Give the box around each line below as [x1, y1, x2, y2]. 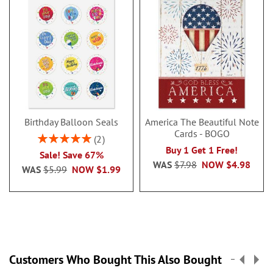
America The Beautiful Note [144, 116, 259, 128]
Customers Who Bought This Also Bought [9, 252, 222, 268]
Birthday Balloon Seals [24, 116, 118, 128]
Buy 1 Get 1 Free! [166, 144, 238, 156]
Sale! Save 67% [39, 149, 104, 161]
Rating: [37, 131, 63, 143]
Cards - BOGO [174, 127, 230, 140]
